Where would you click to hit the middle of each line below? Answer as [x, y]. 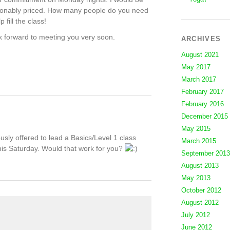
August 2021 [200, 55]
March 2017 [198, 79]
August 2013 [200, 166]
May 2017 [196, 67]
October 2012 [201, 190]
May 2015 [196, 129]
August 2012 [200, 203]
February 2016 [202, 104]
